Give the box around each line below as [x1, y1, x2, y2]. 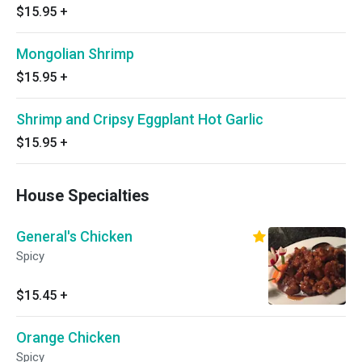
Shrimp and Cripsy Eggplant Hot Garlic [16, 111, 263, 128]
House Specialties [16, 186, 149, 205]
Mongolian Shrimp [16, 45, 134, 62]
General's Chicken [16, 228, 133, 245]
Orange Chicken [16, 329, 120, 346]
